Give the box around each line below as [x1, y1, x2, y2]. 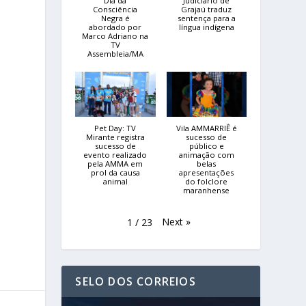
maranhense [183, 185, 230, 196]
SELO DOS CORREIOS [75, 274, 196, 290]
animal [102, 176, 128, 187]
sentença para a [177, 13, 236, 24]
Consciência [93, 4, 138, 15]
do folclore [185, 176, 228, 187]
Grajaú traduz [181, 4, 232, 15]
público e [189, 141, 224, 152]
